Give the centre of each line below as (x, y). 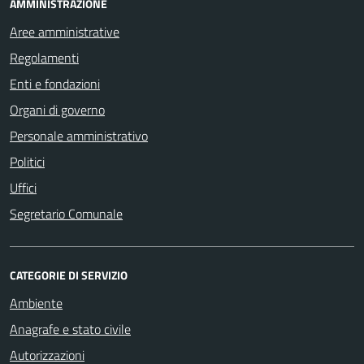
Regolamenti (44, 57)
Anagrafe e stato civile (70, 329)
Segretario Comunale (66, 213)
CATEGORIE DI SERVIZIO (69, 275)
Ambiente (36, 303)
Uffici (23, 187)
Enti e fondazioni (55, 83)
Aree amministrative (65, 31)
